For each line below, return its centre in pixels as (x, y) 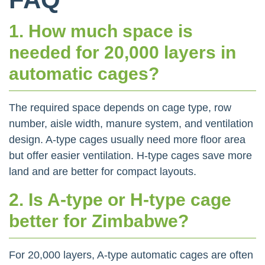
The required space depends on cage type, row (120, 107)
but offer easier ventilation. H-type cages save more (130, 155)
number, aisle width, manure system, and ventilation (131, 123)
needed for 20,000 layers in (122, 52)
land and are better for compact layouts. (103, 171)
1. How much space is (101, 31)
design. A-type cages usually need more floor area (127, 139)
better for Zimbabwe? (99, 221)
